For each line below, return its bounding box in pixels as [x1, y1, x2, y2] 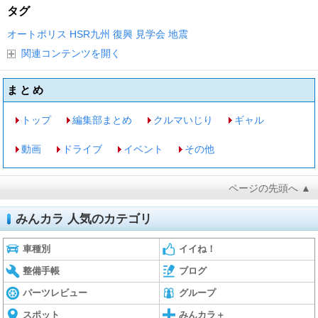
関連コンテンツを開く [21, 48, 121, 59]
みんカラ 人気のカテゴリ [16, 212, 152, 226]
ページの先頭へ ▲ [229, 182, 311, 194]
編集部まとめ [72, 114, 133, 126]
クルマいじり [153, 114, 214, 126]
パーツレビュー [23, 287, 88, 298]
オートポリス [7, 28, 67, 40]
